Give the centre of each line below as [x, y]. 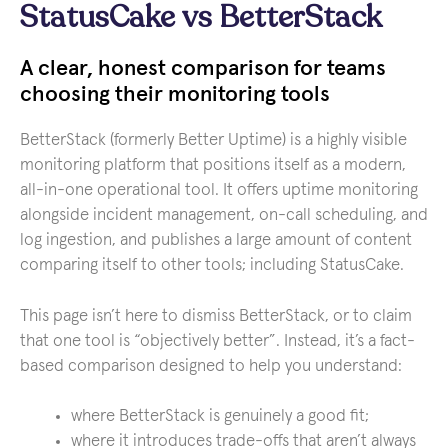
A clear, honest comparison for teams [203, 69]
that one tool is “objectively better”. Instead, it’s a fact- [217, 341]
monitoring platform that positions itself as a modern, [213, 165]
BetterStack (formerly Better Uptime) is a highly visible [213, 140]
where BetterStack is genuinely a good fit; [220, 416]
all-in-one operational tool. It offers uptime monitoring [219, 190]
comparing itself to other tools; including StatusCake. [212, 265]
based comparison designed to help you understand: [211, 366]
